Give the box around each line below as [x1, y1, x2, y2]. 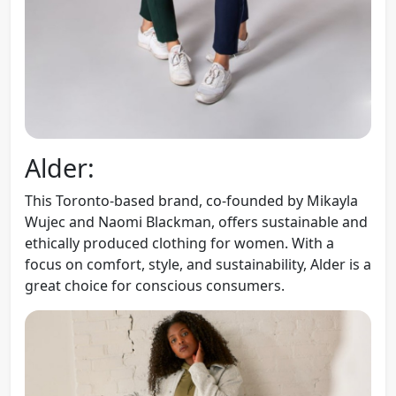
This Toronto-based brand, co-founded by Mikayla [25, 191, 358, 211]
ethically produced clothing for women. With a [25, 233, 334, 254]
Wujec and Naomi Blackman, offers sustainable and [25, 212, 368, 232]
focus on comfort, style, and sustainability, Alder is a [25, 255, 371, 275]
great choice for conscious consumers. [25, 276, 285, 296]
